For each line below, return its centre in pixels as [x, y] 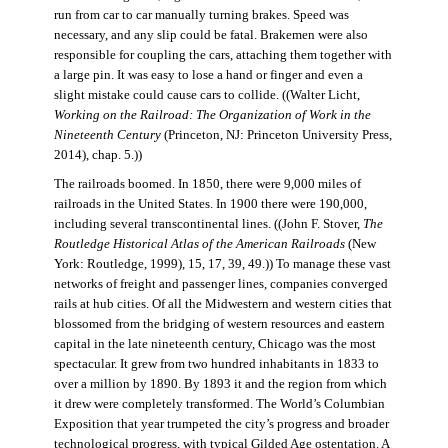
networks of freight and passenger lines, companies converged [220, 283]
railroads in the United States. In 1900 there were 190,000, [210, 203]
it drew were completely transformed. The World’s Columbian [219, 403]
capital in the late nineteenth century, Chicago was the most [214, 343]
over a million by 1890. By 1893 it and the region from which [220, 383]
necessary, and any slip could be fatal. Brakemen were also [210, 34]
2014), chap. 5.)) [97, 154]
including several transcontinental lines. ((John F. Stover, [208, 223]
